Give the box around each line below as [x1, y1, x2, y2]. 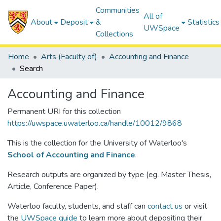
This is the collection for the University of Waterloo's [7, 138, 187, 148]
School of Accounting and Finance [7, 149, 135, 160]
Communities [96, 5, 140, 16]
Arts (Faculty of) [41, 51, 97, 62]
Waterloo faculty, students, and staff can [7, 201, 147, 212]
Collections [96, 29, 134, 39]
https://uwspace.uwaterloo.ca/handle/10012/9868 [7, 118, 182, 129]
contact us [147, 201, 183, 212]
